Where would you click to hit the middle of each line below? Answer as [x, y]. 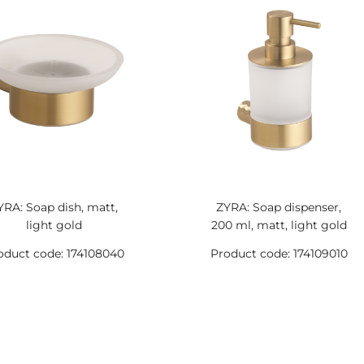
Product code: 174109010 [279, 253]
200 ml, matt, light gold [279, 225]
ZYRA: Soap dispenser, [279, 207]
